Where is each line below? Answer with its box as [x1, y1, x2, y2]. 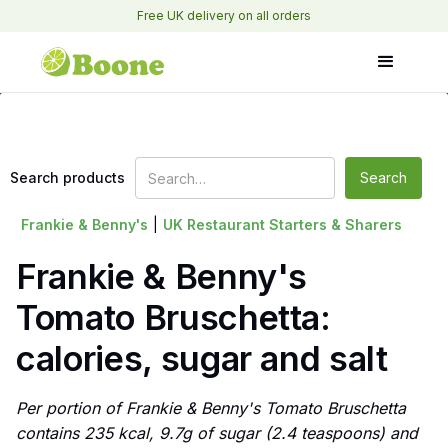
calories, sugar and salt [16, 338, 388, 379]
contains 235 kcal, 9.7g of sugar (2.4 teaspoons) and [16, 423, 418, 444]
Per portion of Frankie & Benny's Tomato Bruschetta [16, 398, 406, 419]
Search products [10, 169, 125, 186]
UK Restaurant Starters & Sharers [163, 216, 402, 233]
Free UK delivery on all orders [137, 8, 311, 23]
